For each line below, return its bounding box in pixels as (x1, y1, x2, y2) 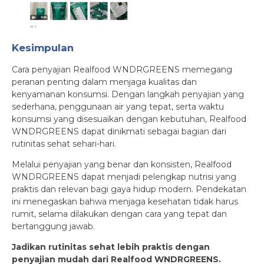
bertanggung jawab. (12, 220, 95, 232)
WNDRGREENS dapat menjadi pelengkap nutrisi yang (12, 171, 236, 182)
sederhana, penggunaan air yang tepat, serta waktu (12, 101, 224, 112)
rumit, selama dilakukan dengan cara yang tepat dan (12, 208, 227, 219)
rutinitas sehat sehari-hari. (12, 138, 116, 149)
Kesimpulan (12, 41, 74, 54)
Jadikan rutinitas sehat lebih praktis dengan (12, 241, 210, 252)
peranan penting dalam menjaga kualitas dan (12, 76, 197, 87)
